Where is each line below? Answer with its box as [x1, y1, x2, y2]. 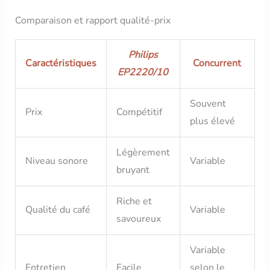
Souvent [189, 96, 226, 110]
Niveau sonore [25, 154, 88, 168]
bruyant [116, 163, 149, 177]
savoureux [116, 212, 161, 225]
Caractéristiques [25, 56, 96, 70]
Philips [128, 48, 158, 61]
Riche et [116, 194, 152, 208]
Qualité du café [25, 202, 90, 216]
